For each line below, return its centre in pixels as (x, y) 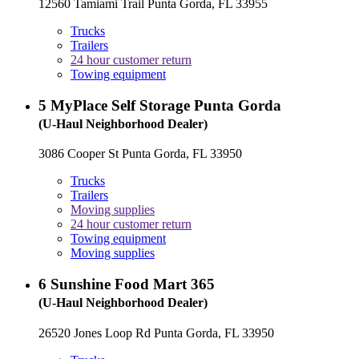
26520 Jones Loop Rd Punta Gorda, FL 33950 (156, 333)
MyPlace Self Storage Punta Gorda (166, 105)
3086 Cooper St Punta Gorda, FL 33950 (140, 154)
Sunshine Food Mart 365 (133, 284)
